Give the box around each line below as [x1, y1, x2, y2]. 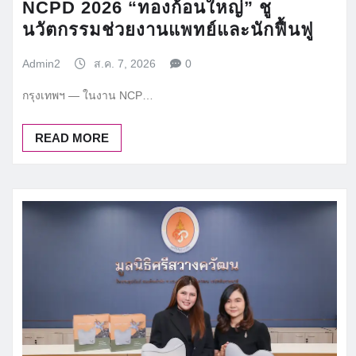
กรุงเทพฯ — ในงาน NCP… [22, 89, 153, 103]
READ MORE [35, 131, 109, 145]
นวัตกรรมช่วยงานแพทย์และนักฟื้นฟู [22, 20, 314, 41]
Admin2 [22, 57, 60, 71]
